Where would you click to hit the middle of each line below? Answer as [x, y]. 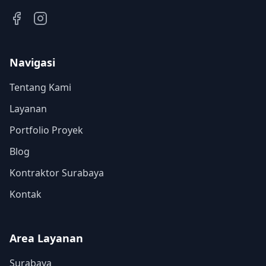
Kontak [26, 194]
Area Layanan [46, 238]
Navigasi [32, 62]
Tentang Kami [40, 87]
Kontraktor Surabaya [57, 173]
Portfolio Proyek [46, 130]
